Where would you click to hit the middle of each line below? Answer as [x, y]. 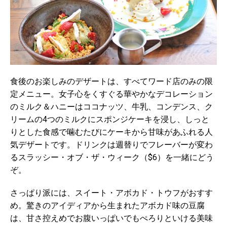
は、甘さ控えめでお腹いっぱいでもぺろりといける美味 [111, 218]
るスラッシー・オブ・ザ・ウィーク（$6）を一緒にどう [112, 157]
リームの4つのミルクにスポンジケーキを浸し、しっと [110, 119]
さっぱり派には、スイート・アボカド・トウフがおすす [111, 193]
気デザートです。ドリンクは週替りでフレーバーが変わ [111, 145]
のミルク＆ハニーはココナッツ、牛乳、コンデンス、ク [111, 107]
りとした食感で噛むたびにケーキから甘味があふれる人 [111, 132]
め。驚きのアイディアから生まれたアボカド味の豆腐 [107, 205]
